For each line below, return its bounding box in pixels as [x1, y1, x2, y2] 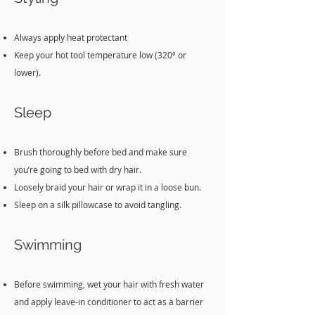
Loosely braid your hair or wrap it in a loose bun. [14, 181, 201, 193]
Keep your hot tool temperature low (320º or [14, 49, 186, 60]
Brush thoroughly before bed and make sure [14, 146, 187, 157]
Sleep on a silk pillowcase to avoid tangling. [14, 199, 184, 210]
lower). [14, 67, 41, 78]
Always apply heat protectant [14, 32, 127, 43]
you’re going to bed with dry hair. [14, 164, 141, 175]
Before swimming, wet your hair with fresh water [14, 278, 204, 290]
